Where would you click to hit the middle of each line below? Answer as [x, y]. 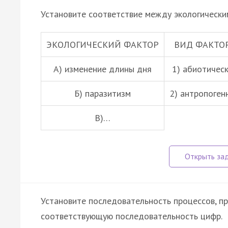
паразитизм [108, 93]
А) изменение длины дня [103, 69]
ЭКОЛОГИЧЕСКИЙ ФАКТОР [103, 44]
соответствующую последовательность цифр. [132, 216]
